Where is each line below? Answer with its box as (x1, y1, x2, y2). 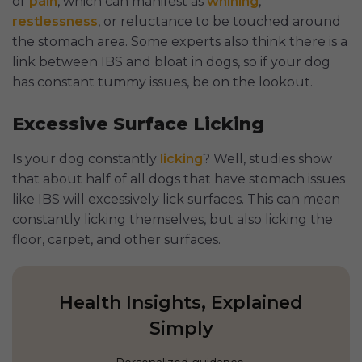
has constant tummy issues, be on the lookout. (12, 74, 313, 90)
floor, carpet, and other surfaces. (12, 232, 221, 248)
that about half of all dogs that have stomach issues (12, 171, 345, 187)
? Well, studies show (203, 151, 332, 167)
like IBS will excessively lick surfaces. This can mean (12, 192, 340, 208)
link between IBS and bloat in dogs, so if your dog (12, 54, 330, 70)
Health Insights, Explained (59, 292, 303, 314)
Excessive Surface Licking (12, 113, 264, 136)
